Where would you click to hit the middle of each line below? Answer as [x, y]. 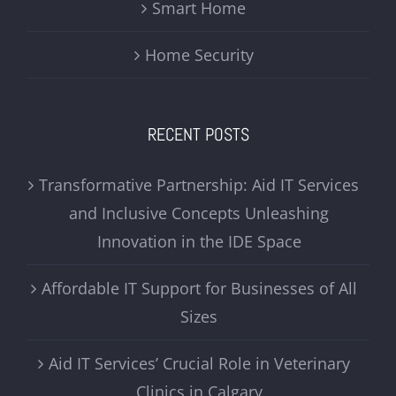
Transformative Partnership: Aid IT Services [199, 184]
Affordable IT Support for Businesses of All [199, 288]
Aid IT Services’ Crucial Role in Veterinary [199, 363]
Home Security [199, 54]
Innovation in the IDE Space [199, 241]
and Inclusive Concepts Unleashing [199, 213]
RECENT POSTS [198, 134]
